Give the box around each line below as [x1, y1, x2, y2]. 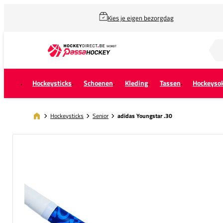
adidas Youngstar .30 [117, 111, 172, 120]
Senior [93, 111, 109, 120]
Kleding [125, 78, 148, 89]
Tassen [160, 78, 181, 89]
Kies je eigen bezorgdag [108, 13, 174, 23]
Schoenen [84, 78, 113, 89]
